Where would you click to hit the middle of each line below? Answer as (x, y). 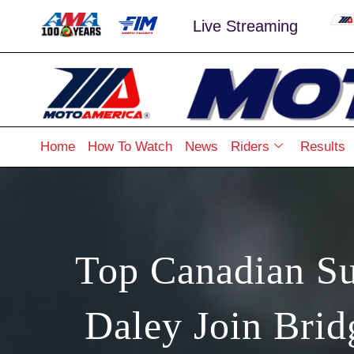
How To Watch (130, 146)
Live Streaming (245, 26)
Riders (250, 146)
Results (322, 146)
